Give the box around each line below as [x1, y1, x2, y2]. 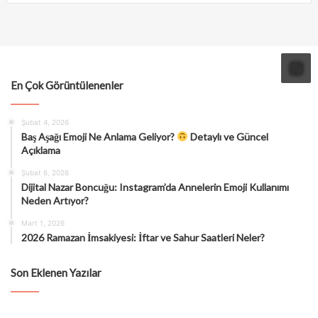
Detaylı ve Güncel [187, 130, 268, 143]
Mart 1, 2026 [21, 218, 65, 227]
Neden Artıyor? [21, 194, 89, 207]
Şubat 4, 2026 [21, 117, 69, 126]
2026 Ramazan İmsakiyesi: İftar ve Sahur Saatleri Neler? [21, 231, 265, 243]
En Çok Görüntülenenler [11, 78, 124, 92]
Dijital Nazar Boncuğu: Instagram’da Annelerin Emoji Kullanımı [21, 180, 289, 193]
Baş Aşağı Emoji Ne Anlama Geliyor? [21, 130, 177, 143]
